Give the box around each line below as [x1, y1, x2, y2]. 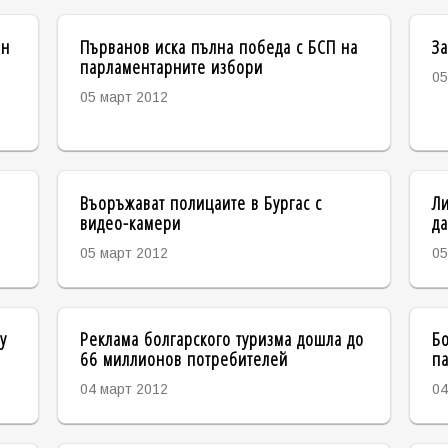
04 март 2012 [79, 381, 168, 398]
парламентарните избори [79, 52, 263, 80]
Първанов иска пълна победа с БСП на [79, 32, 358, 60]
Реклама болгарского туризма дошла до [79, 325, 364, 353]
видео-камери [79, 208, 181, 236]
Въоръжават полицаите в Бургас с [79, 188, 322, 216]
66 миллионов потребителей [79, 345, 288, 373]
